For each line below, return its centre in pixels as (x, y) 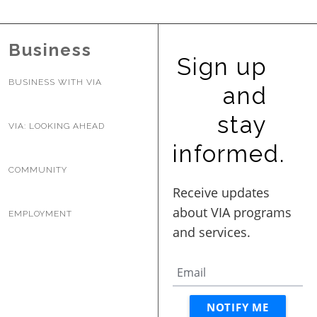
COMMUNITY (38, 170)
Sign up (222, 67)
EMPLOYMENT (41, 214)
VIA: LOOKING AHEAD (57, 126)
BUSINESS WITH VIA (56, 82)
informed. (229, 154)
